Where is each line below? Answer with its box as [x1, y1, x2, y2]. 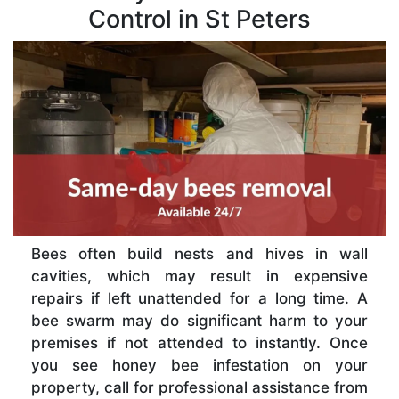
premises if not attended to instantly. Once [31, 333, 368, 352]
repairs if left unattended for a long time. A [31, 289, 368, 307]
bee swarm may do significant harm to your [31, 311, 368, 330]
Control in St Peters [88, 4, 311, 35]
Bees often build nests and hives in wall [31, 244, 368, 263]
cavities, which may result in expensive [31, 266, 368, 285]
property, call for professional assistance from [31, 378, 368, 396]
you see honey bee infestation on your [31, 355, 368, 374]
